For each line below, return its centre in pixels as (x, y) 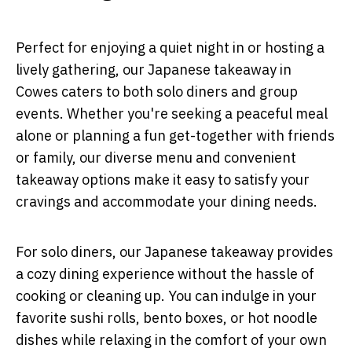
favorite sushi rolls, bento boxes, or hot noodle (167, 317)
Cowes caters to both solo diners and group (157, 91)
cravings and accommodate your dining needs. (167, 201)
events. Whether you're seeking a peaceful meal (172, 113)
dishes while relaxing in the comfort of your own (171, 339)
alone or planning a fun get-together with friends (175, 135)
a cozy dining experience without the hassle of (165, 273)
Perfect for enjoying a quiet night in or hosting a (170, 47)
